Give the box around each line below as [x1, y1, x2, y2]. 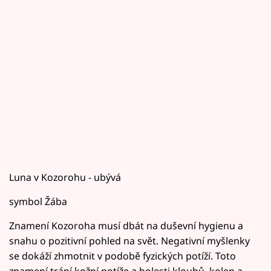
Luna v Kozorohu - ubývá [9, 170, 121, 184]
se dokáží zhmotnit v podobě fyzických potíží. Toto [9, 249, 236, 263]
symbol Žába [9, 194, 67, 208]
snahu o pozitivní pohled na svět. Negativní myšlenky [9, 233, 250, 247]
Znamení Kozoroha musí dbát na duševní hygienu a [9, 218, 243, 232]
